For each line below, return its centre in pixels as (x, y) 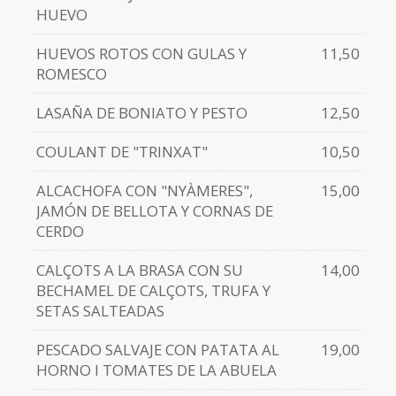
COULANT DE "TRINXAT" (122, 152)
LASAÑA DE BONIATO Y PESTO (141, 113)
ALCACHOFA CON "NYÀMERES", (144, 191)
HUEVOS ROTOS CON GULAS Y (141, 54)
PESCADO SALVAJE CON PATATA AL (157, 350)
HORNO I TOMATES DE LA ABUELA (156, 370)
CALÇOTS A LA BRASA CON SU (139, 270)
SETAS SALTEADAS (100, 311)
